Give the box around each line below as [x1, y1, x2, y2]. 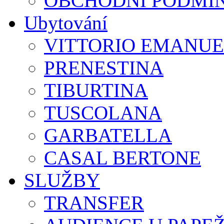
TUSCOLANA [44, 102, 162, 124]
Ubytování [24, 12, 107, 34]
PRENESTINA [44, 57, 163, 79]
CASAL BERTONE [44, 147, 201, 169]
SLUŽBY [24, 169, 100, 191]
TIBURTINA [44, 79, 148, 101]
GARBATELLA [44, 124, 172, 146]
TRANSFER [44, 192, 144, 214]
